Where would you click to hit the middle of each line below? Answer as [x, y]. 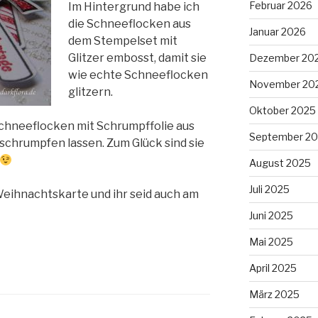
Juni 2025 [271, 215]
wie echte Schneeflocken [138, 75]
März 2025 [274, 294]
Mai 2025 [271, 241]
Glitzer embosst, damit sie [137, 58]
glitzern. [91, 92]
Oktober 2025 [282, 110]
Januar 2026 [277, 31]
